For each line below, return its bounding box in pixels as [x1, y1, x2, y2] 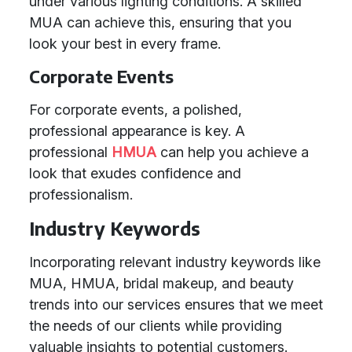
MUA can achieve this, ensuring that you [29, 14, 291, 31]
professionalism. [29, 186, 133, 203]
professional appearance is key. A [29, 123, 245, 139]
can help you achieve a [156, 144, 309, 160]
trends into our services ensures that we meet [29, 296, 323, 313]
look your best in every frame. [29, 35, 221, 52]
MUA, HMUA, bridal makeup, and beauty [29, 275, 294, 291]
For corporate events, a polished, [29, 101, 242, 118]
